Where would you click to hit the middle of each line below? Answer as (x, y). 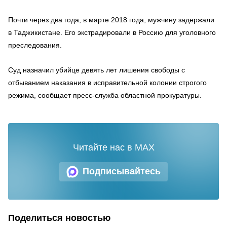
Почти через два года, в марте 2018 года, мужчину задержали (111, 20)
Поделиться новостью (59, 218)
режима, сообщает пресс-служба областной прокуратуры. (105, 95)
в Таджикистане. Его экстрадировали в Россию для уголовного (112, 32)
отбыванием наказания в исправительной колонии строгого (107, 82)
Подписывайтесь (122, 171)
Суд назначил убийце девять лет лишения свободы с (97, 70)
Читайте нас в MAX (113, 147)
